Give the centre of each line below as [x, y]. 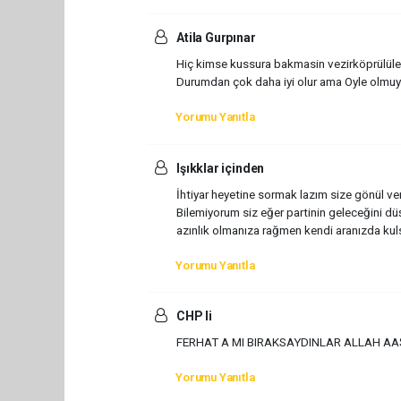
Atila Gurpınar [215, 37]
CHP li [193, 316]
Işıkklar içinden [219, 168]
